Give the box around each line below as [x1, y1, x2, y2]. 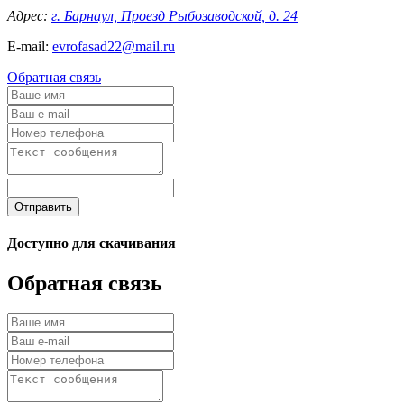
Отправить [14, 200, 72, 214]
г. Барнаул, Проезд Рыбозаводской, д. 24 [51, 8, 298, 23]
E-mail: [7, 39, 52, 54]
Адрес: [7, 8, 51, 23]
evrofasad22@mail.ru [52, 39, 175, 54]
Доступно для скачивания [7, 235, 176, 252]
